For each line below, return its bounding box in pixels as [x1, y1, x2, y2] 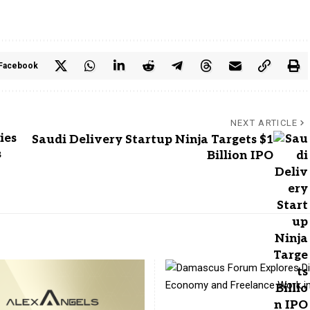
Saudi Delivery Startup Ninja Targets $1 [31, 132, 273, 147]
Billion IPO [206, 148, 273, 163]
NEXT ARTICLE [230, 117, 298, 128]
